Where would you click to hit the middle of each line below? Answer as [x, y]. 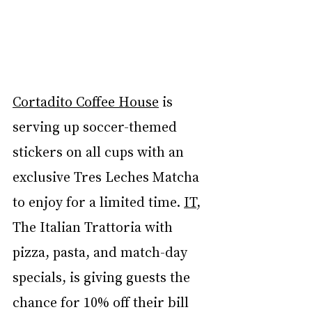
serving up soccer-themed [96, 126]
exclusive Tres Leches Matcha [108, 176]
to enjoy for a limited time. [98, 201]
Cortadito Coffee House [86, 101]
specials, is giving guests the [103, 276]
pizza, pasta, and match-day [102, 251]
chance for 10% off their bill [102, 301]
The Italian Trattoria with [94, 226]
